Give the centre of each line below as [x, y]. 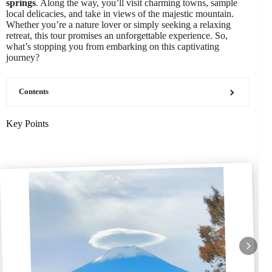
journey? [23, 57]
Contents [34, 92]
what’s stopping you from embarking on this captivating [113, 46]
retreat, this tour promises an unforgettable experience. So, [117, 36]
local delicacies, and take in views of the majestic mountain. [120, 14]
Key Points [27, 124]
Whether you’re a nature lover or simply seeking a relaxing [118, 25]
